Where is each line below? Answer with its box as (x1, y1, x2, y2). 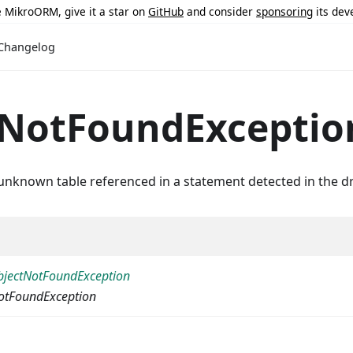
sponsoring (256, 3, 313, 19)
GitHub (148, 3, 184, 19)
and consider (184, 3, 256, 19)
